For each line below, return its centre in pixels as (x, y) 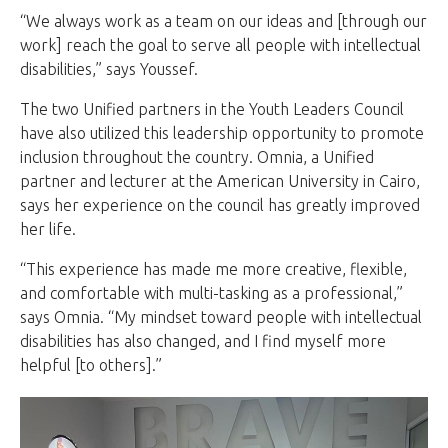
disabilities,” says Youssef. (109, 68)
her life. (48, 228)
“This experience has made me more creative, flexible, (213, 268)
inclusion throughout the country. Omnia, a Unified (197, 156)
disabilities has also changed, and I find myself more (203, 340)
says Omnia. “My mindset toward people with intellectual (221, 316)
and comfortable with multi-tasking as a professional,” (211, 292)
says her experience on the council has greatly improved (220, 204)
